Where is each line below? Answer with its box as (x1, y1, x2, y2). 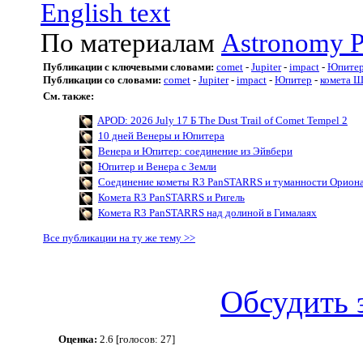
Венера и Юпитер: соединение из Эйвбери (98, 145, 293, 158)
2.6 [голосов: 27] (97, 333, 175, 345)
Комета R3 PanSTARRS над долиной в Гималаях (98, 206, 317, 219)
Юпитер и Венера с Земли (98, 160, 216, 173)
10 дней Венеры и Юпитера (98, 130, 224, 143)
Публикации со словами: (43, 74, 161, 86)
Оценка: (58, 333, 97, 345)
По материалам (41, 28, 221, 58)
